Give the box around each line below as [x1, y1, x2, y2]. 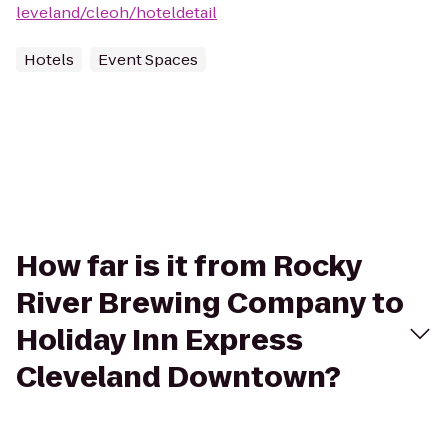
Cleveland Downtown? [16, 358, 341, 397]
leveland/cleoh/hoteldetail [16, 2, 217, 23]
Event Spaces [98, 49, 198, 70]
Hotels [24, 49, 74, 70]
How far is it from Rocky [16, 247, 362, 286]
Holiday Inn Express [16, 321, 303, 360]
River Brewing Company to [16, 284, 404, 323]
